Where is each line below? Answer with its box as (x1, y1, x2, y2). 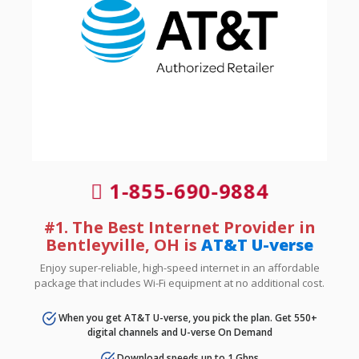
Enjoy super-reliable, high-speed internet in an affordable (39, 260, 320, 275)
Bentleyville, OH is (46, 233, 201, 256)
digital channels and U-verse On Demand (87, 325, 272, 339)
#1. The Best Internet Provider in (43, 216, 316, 238)
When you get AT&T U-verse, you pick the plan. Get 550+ (55, 310, 317, 325)
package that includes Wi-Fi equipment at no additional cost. (34, 275, 325, 290)
